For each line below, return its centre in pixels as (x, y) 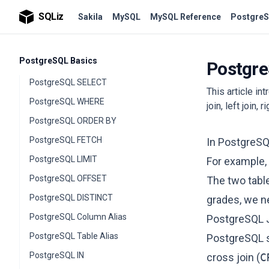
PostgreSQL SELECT (68, 82)
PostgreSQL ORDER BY (73, 121)
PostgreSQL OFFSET (68, 178)
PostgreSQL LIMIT (63, 159)
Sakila (90, 17)
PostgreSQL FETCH (66, 140)
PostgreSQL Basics (58, 61)
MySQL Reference (186, 17)
